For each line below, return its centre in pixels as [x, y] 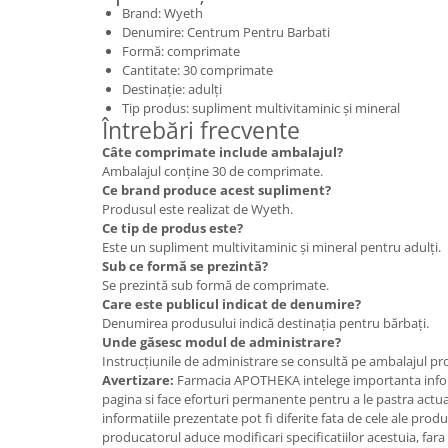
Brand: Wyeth [162, 12]
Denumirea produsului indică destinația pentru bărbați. [265, 322]
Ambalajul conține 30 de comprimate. [212, 170]
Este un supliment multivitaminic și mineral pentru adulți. [271, 246]
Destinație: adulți [172, 88]
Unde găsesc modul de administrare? [221, 341]
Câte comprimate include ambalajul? [222, 151]
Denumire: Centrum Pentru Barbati [226, 31]
